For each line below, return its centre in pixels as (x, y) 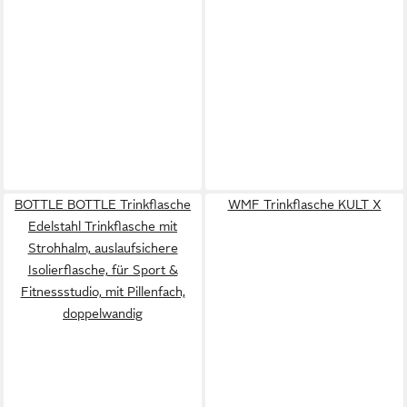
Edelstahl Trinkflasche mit (103, 226)
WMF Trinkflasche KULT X (304, 204)
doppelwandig (103, 313)
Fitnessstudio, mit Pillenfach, (103, 291)
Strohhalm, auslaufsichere (103, 248)
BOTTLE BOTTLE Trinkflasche (103, 204)
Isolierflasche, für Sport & (103, 269)
